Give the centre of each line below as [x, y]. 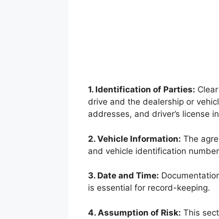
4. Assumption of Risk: [134, 212]
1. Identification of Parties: [141, 90]
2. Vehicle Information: [134, 139]
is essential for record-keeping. [149, 188]
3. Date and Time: [123, 176]
